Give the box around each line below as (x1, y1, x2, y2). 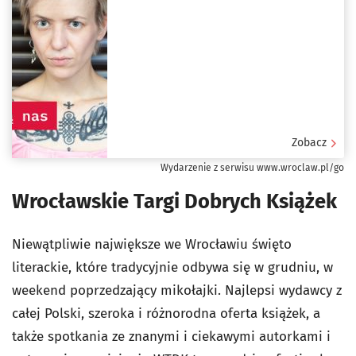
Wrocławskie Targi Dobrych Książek (12, 188, 337, 214)
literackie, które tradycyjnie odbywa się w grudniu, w (12, 258, 333, 276)
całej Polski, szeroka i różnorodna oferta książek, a (12, 304, 320, 322)
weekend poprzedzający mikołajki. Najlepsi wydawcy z (12, 281, 342, 299)
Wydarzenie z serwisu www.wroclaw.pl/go (161, 161, 344, 173)
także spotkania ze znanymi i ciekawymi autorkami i (12, 327, 331, 345)
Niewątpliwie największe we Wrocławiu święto (12, 235, 292, 253)
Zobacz (292, 135, 327, 149)
